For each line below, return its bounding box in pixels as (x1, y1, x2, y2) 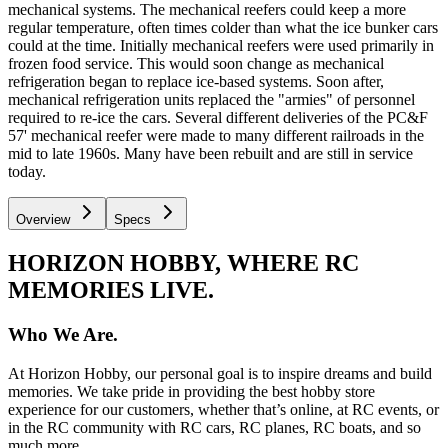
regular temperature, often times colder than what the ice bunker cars (8, 19, 438, 37)
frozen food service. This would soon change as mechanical (8, 55, 384, 73)
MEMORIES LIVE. (8, 276, 214, 303)
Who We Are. (8, 323, 118, 345)
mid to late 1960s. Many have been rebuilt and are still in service (8, 145, 413, 163)
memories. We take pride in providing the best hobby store (8, 382, 375, 400)
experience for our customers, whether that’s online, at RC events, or (8, 400, 439, 418)
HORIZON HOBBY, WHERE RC (8, 249, 359, 276)
